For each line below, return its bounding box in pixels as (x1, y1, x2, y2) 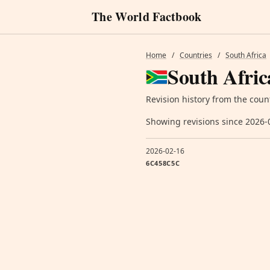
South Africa (225, 50, 266, 60)
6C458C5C (146, 159, 180, 168)
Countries (180, 50, 212, 60)
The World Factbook (92, 8, 202, 25)
